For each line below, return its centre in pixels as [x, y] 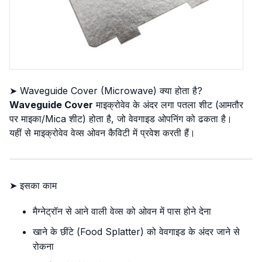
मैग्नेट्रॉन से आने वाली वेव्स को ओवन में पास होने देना [122, 211]
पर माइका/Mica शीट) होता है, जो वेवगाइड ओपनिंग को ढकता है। [121, 119]
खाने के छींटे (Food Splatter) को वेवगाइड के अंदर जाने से [136, 232]
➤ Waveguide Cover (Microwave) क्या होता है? [106, 91]
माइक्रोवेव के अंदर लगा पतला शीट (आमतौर [168, 105]
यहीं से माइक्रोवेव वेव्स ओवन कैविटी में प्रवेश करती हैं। [102, 133]
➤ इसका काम [33, 185]
